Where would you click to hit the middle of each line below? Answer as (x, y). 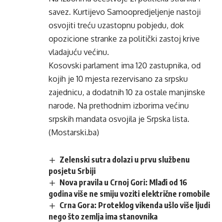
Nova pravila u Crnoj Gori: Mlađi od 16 (124, 183)
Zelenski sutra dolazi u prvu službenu (125, 160)
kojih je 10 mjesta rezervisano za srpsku (118, 79)
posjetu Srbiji (72, 171)
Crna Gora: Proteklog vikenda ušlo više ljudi (135, 205)
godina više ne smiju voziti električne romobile (129, 194)
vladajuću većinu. (79, 52)
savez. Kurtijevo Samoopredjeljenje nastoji (125, 12)
